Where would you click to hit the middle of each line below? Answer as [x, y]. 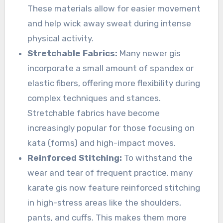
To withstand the [158, 158]
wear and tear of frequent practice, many [110, 173]
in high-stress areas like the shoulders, [105, 203]
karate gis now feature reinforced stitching [114, 188]
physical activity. [61, 39]
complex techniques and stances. [94, 98]
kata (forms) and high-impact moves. [102, 143]
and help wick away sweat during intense [110, 24]
